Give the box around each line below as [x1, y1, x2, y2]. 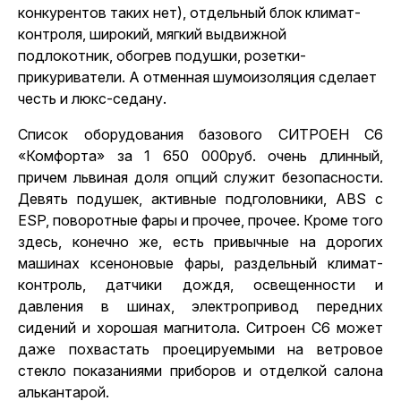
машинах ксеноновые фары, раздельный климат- [18, 254, 383, 272]
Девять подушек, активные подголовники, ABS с [18, 190, 383, 208]
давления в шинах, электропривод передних [18, 297, 383, 315]
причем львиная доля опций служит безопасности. [18, 168, 383, 186]
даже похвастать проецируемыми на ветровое [18, 340, 383, 358]
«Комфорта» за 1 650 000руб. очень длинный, [18, 147, 383, 165]
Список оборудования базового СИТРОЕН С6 [18, 125, 383, 143]
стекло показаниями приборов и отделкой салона [18, 362, 383, 380]
